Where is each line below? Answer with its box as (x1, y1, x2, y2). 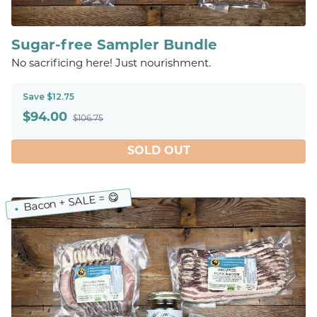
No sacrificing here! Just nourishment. (11, 58, 211, 69)
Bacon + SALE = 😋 (23, 192, 120, 214)
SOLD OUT (127, 145, 190, 157)
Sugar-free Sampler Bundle (11, 38, 217, 53)
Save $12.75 (23, 91, 74, 102)
